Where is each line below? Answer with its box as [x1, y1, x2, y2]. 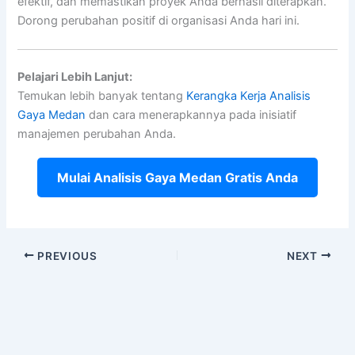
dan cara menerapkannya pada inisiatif [86, 107, 297, 122]
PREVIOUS [34, 249, 97, 262]
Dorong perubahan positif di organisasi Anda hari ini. [17, 13, 300, 29]
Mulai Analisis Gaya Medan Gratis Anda [57, 169, 298, 185]
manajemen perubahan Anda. [17, 126, 177, 141]
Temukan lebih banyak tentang [17, 88, 187, 103]
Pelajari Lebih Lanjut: [17, 69, 133, 84]
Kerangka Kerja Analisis [186, 88, 311, 103]
